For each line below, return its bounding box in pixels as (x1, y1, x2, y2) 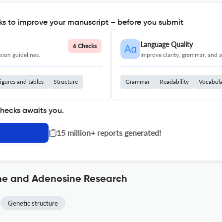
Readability (160, 78, 189, 85)
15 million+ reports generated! (56, 128, 161, 137)
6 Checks (73, 42, 97, 50)
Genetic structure (8, 199, 58, 207)
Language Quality (140, 40, 193, 49)
